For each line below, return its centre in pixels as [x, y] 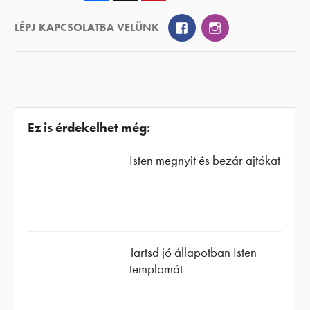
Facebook [209, 27]
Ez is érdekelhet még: [89, 128]
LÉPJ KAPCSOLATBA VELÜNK [87, 28]
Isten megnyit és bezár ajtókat [205, 160]
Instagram [243, 27]
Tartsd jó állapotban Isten [193, 252]
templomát [156, 268]
